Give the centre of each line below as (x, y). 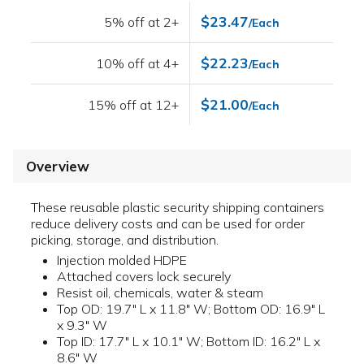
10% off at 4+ (138, 64)
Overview (58, 167)
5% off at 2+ (142, 22)
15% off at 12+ (134, 105)
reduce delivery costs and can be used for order (168, 224)
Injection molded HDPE (122, 260)
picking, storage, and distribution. (125, 240)
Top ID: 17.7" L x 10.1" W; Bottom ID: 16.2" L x (188, 342)
